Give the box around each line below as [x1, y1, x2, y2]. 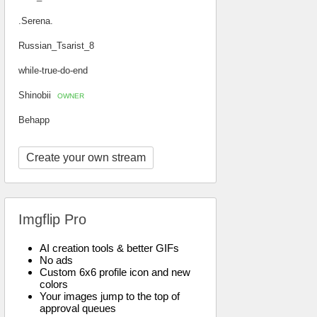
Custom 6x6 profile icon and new [40, 266, 190, 278]
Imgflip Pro [18, 212, 86, 227]
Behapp [18, 115, 50, 125]
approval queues [40, 302, 116, 314]
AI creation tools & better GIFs [40, 242, 179, 254]
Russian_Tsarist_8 [18, 40, 94, 51]
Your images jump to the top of [40, 290, 180, 302]
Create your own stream [26, 151, 146, 163]
